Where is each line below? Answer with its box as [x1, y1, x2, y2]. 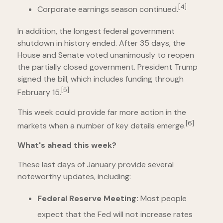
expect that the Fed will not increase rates [37, 209, 193, 220]
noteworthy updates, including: [17, 171, 131, 182]
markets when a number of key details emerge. [17, 120, 186, 131]
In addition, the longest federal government [17, 26, 175, 37]
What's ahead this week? [17, 139, 116, 150]
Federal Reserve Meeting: [37, 193, 138, 204]
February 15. [17, 87, 61, 98]
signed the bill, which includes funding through [17, 74, 184, 85]
